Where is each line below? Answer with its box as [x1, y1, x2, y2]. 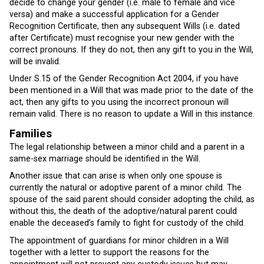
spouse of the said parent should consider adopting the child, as [9, 194, 255, 205]
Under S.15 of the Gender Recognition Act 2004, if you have [9, 74, 239, 84]
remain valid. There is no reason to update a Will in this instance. [9, 109, 255, 120]
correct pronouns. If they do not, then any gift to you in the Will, [9, 44, 253, 55]
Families [9, 127, 52, 140]
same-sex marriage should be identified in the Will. [9, 153, 200, 164]
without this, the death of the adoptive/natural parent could [9, 206, 237, 217]
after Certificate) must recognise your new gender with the [9, 32, 235, 43]
